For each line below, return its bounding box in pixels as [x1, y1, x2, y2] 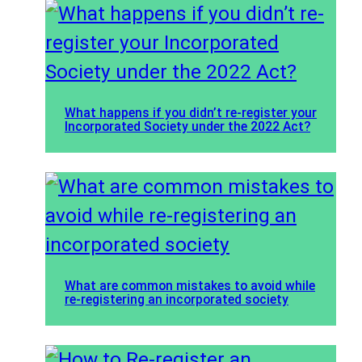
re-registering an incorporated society [65, 291, 288, 307]
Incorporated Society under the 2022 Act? [65, 118, 310, 134]
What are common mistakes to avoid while [65, 277, 315, 293]
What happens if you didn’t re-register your [65, 104, 317, 120]
